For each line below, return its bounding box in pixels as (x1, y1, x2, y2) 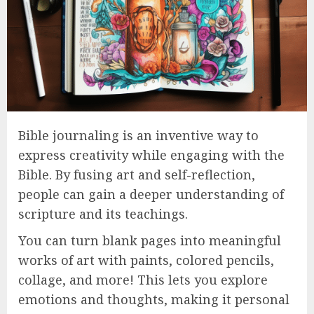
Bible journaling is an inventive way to (18, 127, 259, 144)
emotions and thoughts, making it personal (18, 291, 289, 308)
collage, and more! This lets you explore (18, 271, 268, 288)
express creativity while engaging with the (18, 146, 285, 163)
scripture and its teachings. (18, 205, 188, 222)
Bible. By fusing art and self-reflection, (18, 166, 255, 183)
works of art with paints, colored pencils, (18, 252, 274, 268)
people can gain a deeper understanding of (18, 186, 284, 203)
